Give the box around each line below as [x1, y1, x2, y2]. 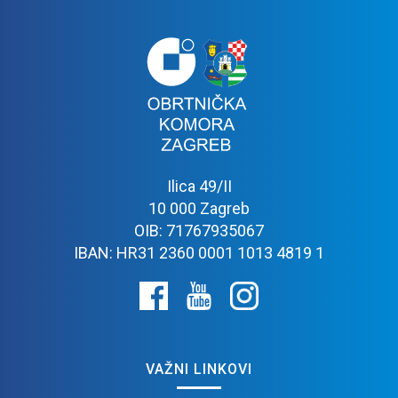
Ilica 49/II [166, 176, 232, 195]
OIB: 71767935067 [134, 220, 264, 240]
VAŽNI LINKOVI [146, 360, 252, 378]
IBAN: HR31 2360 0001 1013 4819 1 [74, 243, 324, 262]
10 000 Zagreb [148, 198, 250, 218]
